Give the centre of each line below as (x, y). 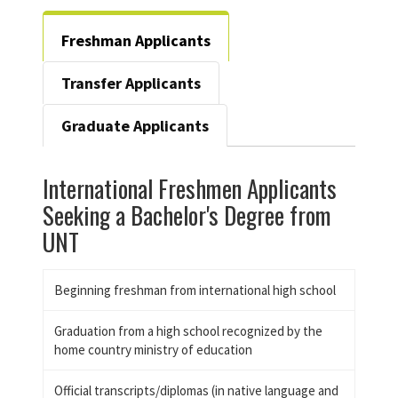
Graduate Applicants (135, 126)
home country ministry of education (153, 350)
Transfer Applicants (131, 84)
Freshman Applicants (136, 41)
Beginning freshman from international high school (195, 291)
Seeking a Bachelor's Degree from (187, 215)
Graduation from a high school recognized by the (188, 331)
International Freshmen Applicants (190, 189)
